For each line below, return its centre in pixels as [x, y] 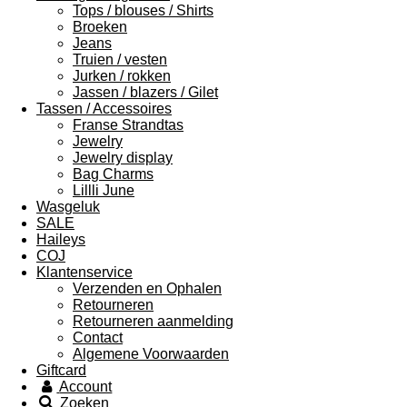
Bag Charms [113, 174]
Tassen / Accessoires [104, 109]
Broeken [100, 27]
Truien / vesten [120, 60]
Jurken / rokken [122, 76]
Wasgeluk [68, 207]
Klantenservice [84, 272]
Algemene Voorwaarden [151, 354]
